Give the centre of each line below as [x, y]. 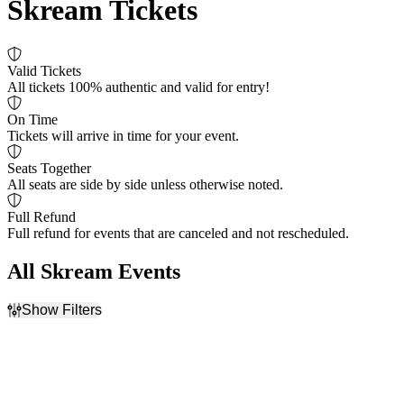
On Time [32, 119]
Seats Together [49, 168]
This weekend [83, 389]
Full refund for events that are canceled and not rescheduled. [178, 233]
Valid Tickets [44, 70]
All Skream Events [94, 271]
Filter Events [43, 326]
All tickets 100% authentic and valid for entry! [138, 87]
